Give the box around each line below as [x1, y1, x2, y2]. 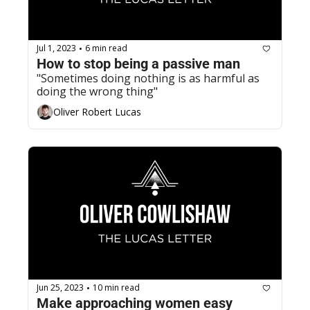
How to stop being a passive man [37, 55, 240, 72]
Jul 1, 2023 [37, 42, 76, 55]
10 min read [93, 282, 140, 294]
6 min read [85, 42, 127, 55]
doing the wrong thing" [37, 83, 158, 99]
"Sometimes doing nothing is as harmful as [37, 70, 259, 86]
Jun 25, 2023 [37, 282, 84, 294]
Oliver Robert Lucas [53, 105, 141, 119]
